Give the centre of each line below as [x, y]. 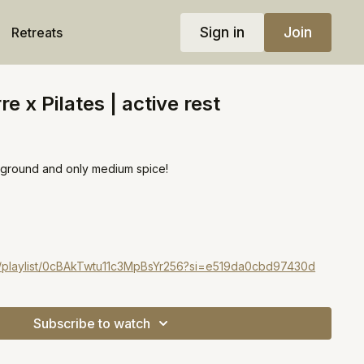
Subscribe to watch [92, 323]
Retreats [37, 32]
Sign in [222, 32]
